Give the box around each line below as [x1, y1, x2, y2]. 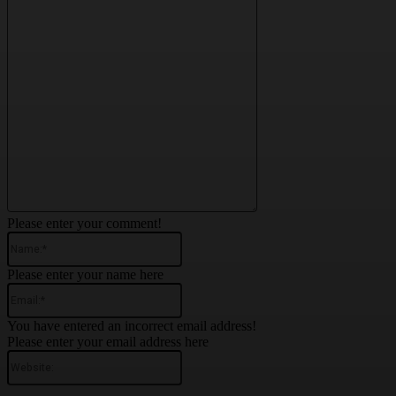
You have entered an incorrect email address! [7, 318, 256, 334]
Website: [181, 349, 229, 365]
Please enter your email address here [7, 334, 209, 350]
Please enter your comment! [7, 216, 162, 232]
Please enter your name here [7, 267, 164, 283]
